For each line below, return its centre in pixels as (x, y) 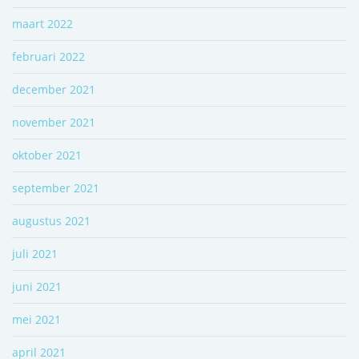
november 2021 (54, 122)
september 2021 (56, 188)
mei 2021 (36, 319)
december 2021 (54, 89)
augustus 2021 (51, 220)
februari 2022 (48, 56)
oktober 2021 (47, 155)
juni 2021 (37, 286)
